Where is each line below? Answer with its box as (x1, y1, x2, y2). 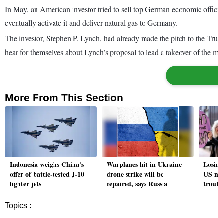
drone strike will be (107, 169, 163, 180)
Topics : (5, 201, 31, 210)
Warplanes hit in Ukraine (107, 159, 182, 170)
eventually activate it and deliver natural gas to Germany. (5, 17, 178, 28)
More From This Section (5, 91, 123, 103)
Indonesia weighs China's (10, 159, 84, 170)
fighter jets (10, 179, 41, 189)
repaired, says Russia (107, 179, 167, 189)
